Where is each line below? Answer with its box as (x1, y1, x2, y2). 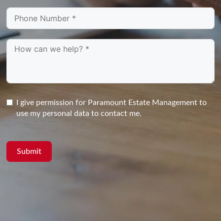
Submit (17, 147, 42, 156)
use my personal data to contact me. (16, 110, 142, 118)
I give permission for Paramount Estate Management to (16, 99, 207, 107)
